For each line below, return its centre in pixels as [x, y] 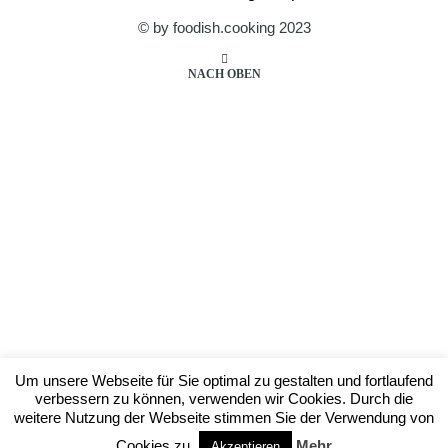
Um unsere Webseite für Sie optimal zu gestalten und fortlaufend [224, 380]
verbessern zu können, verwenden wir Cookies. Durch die [224, 399]
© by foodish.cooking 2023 [224, 28]
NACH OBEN [224, 74]
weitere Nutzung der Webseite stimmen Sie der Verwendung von [224, 417]
